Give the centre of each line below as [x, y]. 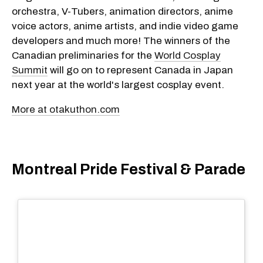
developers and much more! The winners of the [121, 41]
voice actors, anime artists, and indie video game [125, 26]
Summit [30, 70]
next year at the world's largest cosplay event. [118, 85]
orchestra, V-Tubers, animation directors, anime [122, 11]
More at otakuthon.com [66, 109]
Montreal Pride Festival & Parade [129, 170]
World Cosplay [188, 55]
